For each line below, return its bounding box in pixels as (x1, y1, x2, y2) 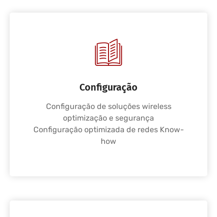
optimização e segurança (63, 113, 154, 123)
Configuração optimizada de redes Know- (33, 125, 184, 134)
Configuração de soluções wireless (46, 102, 171, 111)
